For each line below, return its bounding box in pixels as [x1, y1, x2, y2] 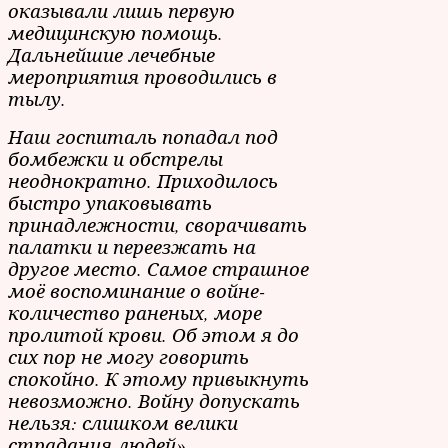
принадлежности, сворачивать [8, 211, 307, 237]
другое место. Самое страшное [8, 255, 309, 281]
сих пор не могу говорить [8, 343, 249, 369]
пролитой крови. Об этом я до [8, 321, 299, 347]
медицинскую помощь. [8, 19, 223, 45]
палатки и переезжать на [8, 233, 256, 259]
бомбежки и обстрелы [8, 145, 223, 171]
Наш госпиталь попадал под [8, 123, 278, 149]
